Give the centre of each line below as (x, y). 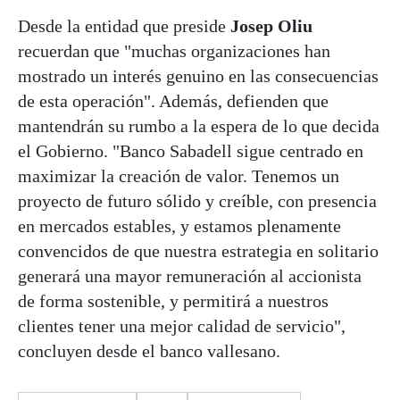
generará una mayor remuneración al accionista (190, 276)
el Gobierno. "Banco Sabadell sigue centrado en (191, 151)
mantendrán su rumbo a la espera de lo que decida (199, 126)
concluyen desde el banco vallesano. (149, 351)
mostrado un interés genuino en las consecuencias (198, 76)
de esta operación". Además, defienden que (173, 101)
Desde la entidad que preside (124, 26)
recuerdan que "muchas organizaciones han (174, 51)
